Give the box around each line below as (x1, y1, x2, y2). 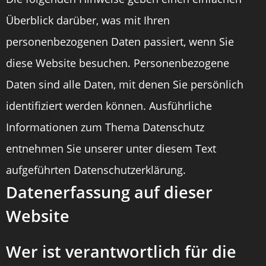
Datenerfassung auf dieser (6, 181, 213, 203)
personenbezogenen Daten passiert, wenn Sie (6, 34, 234, 49)
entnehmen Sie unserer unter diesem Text (6, 141, 216, 156)
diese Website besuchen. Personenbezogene (6, 56, 229, 70)
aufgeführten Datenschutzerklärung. (6, 163, 186, 177)
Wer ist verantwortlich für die (6, 240, 236, 262)
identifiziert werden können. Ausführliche (6, 99, 212, 113)
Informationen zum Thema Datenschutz (6, 120, 204, 134)
